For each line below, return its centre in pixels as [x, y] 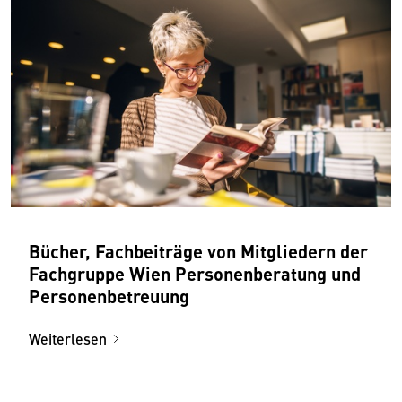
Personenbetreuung [109, 295]
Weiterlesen [68, 338]
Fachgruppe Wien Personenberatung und [195, 273]
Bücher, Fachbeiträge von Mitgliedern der [198, 250]
